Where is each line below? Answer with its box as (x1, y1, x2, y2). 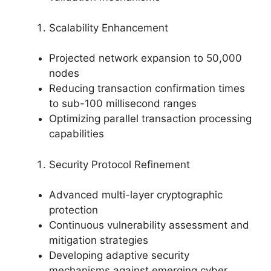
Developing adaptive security (49, 249, 189, 262)
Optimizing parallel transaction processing (49, 113, 252, 125)
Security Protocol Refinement (49, 158, 190, 171)
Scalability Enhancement (49, 21, 168, 34)
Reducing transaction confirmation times (49, 82, 245, 95)
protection (49, 204, 98, 217)
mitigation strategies (49, 234, 148, 247)
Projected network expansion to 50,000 (49, 52, 242, 65)
